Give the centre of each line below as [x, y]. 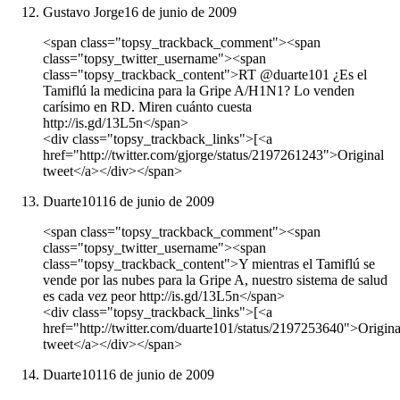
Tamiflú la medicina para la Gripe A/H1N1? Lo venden [199, 91]
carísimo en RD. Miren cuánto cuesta [147, 107]
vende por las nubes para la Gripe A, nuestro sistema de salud [215, 280]
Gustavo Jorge [83, 12]
